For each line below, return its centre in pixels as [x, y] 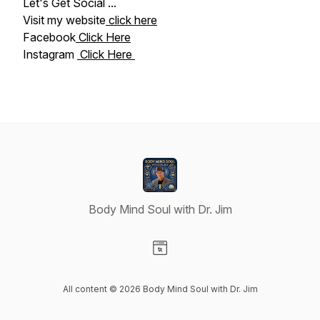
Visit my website [64, 20]
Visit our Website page [216, 263]
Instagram [50, 54]
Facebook [49, 37]
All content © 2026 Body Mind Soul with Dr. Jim [160, 289]
